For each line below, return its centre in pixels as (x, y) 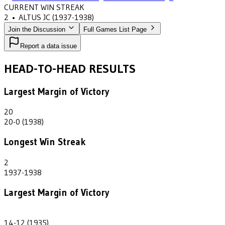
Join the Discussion (38, 29)
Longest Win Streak (45, 142)
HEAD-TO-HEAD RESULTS (70, 68)
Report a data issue (48, 46)
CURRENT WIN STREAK (44, 7)
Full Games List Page (115, 29)
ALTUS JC (34, 17)
